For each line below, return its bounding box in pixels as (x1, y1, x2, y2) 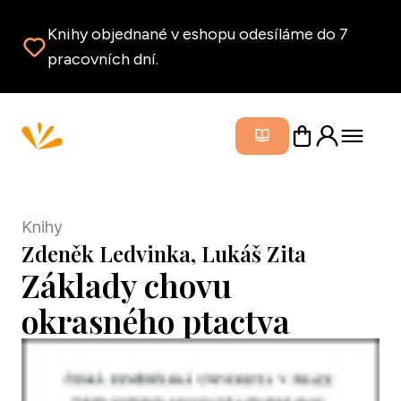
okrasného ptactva (21, 299, 290, 342)
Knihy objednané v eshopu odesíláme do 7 (47, 24, 348, 44)
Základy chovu (21, 263, 232, 306)
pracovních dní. (47, 49, 158, 69)
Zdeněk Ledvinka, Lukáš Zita (21, 239, 306, 268)
